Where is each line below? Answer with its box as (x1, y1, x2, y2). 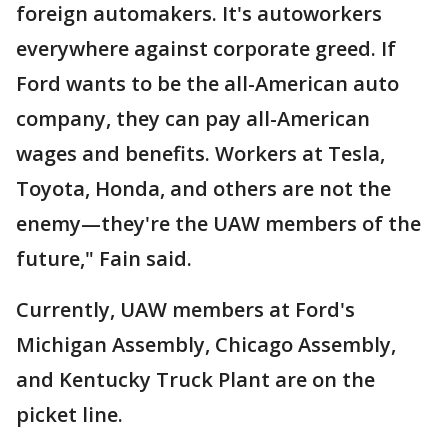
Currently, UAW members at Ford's (16, 296, 355, 323)
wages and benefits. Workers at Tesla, (16, 140, 385, 167)
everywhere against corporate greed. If (16, 35, 396, 62)
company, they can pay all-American (16, 105, 370, 132)
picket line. (16, 401, 128, 428)
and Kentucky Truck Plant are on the (16, 366, 375, 393)
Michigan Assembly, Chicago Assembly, (16, 331, 396, 358)
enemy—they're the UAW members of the (16, 210, 421, 237)
